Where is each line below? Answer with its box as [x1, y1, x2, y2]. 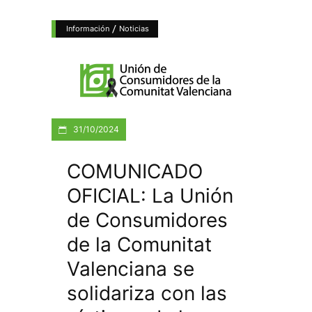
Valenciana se [67, 256, 194, 281]
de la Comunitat [67, 232, 212, 256]
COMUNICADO [67, 159, 203, 183]
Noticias [119, 24, 149, 33]
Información [66, 24, 109, 33]
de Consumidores [67, 208, 228, 232]
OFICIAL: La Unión [67, 183, 233, 208]
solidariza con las [67, 281, 227, 305]
